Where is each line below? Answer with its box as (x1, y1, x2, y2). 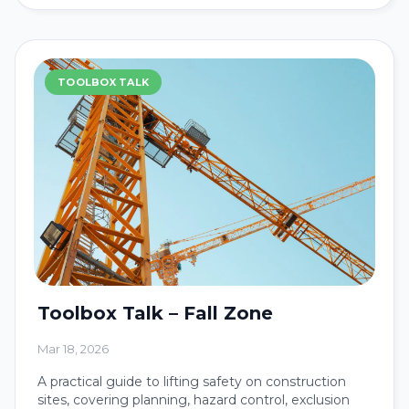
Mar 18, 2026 (37, 341, 109, 357)
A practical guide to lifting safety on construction (37, 373, 346, 391)
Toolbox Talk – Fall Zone (37, 302, 273, 325)
